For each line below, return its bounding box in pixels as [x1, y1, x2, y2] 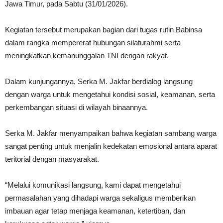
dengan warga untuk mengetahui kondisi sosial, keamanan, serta [5, 90, 215, 99]
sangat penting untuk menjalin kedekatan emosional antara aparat [5, 142, 217, 150]
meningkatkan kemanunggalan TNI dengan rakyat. [5, 51, 169, 60]
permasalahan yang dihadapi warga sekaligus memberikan [5, 194, 196, 202]
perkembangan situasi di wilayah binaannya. [5, 103, 148, 111]
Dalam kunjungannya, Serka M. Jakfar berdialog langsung [5, 77, 193, 86]
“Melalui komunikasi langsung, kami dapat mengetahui [5, 181, 181, 189]
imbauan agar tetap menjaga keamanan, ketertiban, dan [5, 207, 185, 215]
